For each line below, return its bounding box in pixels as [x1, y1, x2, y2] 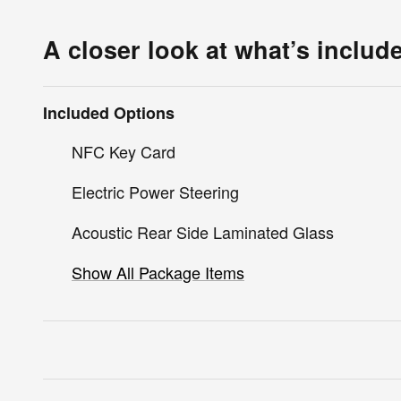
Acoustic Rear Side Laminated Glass [72, 220, 334, 244]
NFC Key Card [72, 140, 175, 164]
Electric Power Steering [72, 180, 239, 204]
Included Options [43, 101, 175, 125]
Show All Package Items [72, 260, 244, 285]
